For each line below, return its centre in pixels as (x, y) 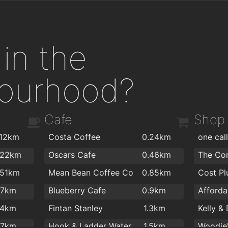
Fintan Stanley (76, 208)
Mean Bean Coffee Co (91, 173)
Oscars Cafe (72, 155)
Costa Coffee (75, 137)
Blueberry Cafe (77, 191)
